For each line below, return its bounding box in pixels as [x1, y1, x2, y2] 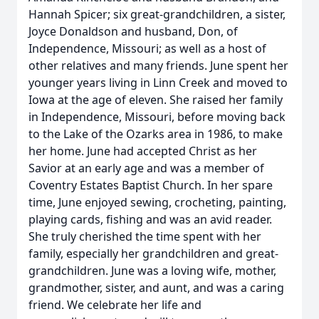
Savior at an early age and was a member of [28, 160, 264, 176]
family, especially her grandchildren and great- [28, 246, 278, 261]
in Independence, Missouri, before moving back [28, 109, 286, 125]
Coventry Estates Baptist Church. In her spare [28, 177, 273, 193]
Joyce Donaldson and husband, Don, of [28, 23, 238, 39]
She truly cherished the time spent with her [28, 229, 261, 244]
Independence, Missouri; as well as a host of [28, 41, 266, 56]
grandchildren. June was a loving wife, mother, [28, 263, 276, 278]
